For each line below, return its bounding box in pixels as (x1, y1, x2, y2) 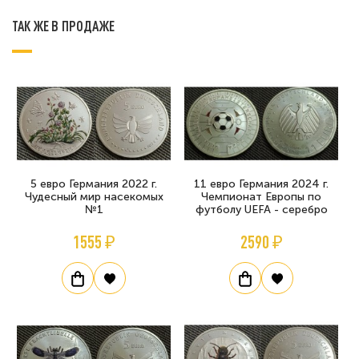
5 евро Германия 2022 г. (30, 176, 157, 191)
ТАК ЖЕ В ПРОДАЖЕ (12, 17, 115, 34)
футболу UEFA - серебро (195, 202, 328, 216)
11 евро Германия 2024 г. (194, 176, 329, 191)
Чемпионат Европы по (201, 189, 321, 204)
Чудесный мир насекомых (24, 189, 163, 204)
